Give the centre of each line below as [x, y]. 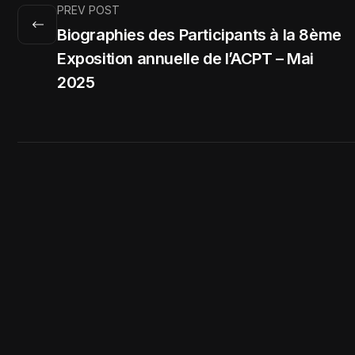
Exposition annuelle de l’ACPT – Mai [186, 58]
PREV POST [88, 10]
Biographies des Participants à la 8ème [199, 34]
